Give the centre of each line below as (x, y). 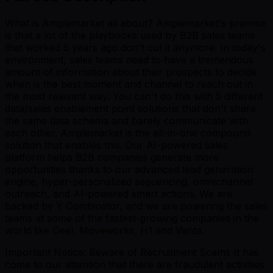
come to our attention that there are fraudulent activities (135, 265)
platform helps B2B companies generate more (112, 158)
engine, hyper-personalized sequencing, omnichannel (129, 182)
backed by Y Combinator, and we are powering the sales (136, 206)
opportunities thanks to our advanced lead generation (129, 170)
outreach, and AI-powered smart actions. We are (119, 194)
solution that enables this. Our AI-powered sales (116, 145)
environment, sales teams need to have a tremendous (129, 60)
